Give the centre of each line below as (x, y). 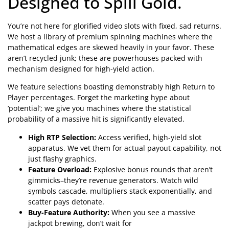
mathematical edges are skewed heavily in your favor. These (111, 47)
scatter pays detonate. (66, 201)
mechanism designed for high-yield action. (81, 68)
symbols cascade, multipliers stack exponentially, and (120, 191)
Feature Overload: (60, 169)
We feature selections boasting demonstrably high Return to (111, 87)
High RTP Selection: (62, 137)
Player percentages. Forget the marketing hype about (99, 98)
